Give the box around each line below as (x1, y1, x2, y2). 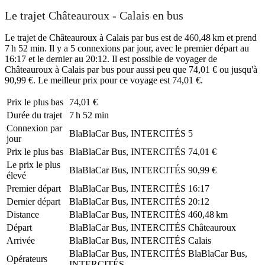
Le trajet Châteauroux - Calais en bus (5, 9, 183, 22)
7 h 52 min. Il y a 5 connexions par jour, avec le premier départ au (5, 43, 249, 53)
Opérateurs (7, 253, 47, 264)
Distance (7, 209, 39, 219)
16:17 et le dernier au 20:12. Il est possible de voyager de (5, 53, 217, 64)
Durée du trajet (7, 109, 62, 120)
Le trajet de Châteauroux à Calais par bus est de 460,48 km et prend (5, 32, 257, 43)
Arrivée (7, 235, 35, 245)
